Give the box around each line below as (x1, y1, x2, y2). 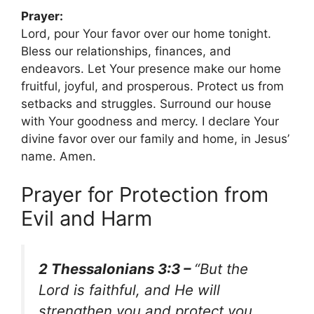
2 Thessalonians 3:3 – (39, 260, 194, 278)
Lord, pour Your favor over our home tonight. (21, 26, 271, 41)
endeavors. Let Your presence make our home (21, 61, 281, 76)
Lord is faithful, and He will (39, 281, 220, 299)
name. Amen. (21, 149, 96, 163)
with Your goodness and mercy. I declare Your (21, 114, 279, 128)
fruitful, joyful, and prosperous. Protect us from (21, 78, 284, 93)
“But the (194, 260, 248, 278)
